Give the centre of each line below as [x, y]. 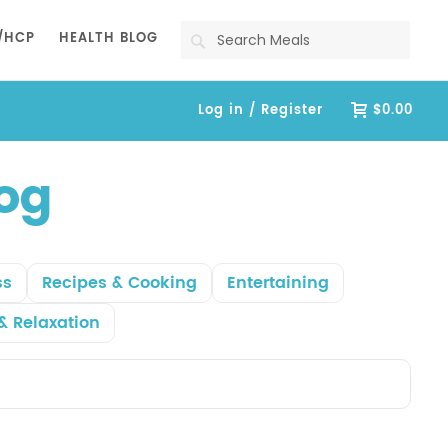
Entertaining [277, 283]
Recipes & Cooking [119, 283]
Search [239, 39]
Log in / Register [261, 110]
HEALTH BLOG [108, 38]
